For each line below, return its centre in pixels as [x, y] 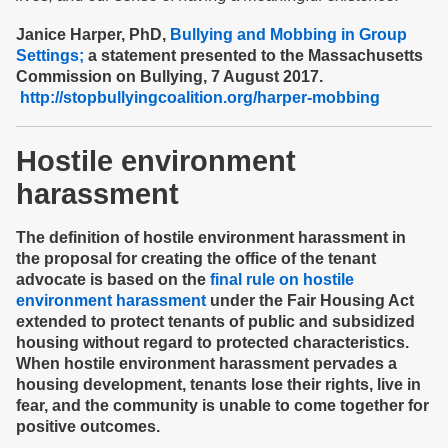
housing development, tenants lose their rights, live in [218, 384]
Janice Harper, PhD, [93, 34]
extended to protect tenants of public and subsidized [215, 321]
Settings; [50, 55]
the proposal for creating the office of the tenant [196, 258]
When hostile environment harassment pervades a [206, 363]
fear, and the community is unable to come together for [222, 405]
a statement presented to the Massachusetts [253, 55]
